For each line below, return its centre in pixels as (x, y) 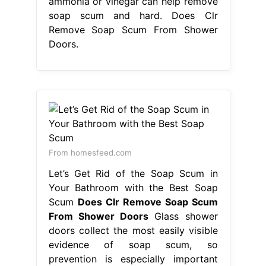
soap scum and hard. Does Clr (133, 15)
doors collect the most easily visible (133, 230)
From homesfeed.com (90, 152)
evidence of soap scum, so (133, 244)
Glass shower (183, 216)
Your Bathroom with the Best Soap (133, 187)
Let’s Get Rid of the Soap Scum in (133, 173)
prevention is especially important (133, 259)
